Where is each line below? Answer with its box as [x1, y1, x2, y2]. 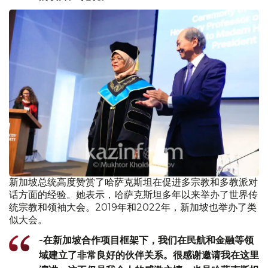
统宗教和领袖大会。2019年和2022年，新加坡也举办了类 [9, 201, 257, 213]
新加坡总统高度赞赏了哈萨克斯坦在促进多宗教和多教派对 [9, 176, 258, 188]
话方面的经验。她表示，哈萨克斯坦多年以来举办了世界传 [9, 188, 258, 200]
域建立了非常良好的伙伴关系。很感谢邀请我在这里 [39, 248, 259, 261]
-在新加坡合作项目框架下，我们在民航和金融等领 [39, 233, 254, 246]
